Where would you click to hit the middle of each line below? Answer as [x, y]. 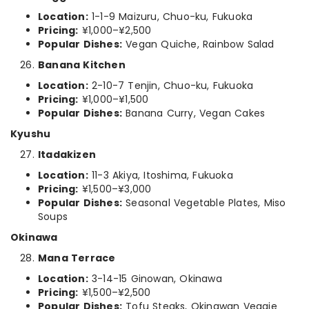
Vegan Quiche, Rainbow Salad [198, 44]
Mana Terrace [77, 258]
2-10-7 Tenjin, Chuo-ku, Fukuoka [171, 86]
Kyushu [31, 134]
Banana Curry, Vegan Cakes [194, 113]
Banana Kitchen [82, 65]
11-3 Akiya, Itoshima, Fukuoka [160, 175]
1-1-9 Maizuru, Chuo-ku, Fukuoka [170, 17]
